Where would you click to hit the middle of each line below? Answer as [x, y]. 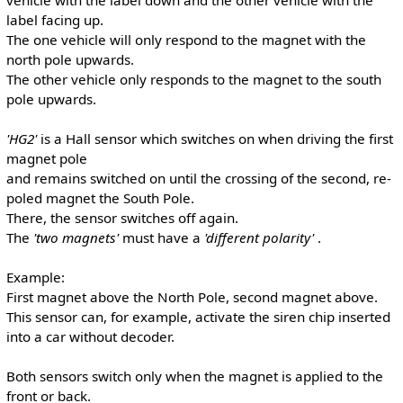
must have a [161, 237]
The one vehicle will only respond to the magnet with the [186, 39]
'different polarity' [259, 237]
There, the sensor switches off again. [122, 217]
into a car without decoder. [90, 336]
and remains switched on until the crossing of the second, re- [198, 178]
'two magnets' [77, 237]
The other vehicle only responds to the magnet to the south [193, 79]
